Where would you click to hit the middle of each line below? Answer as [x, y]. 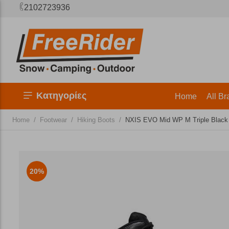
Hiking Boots [96, 120]
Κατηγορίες [61, 96]
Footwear [53, 120]
